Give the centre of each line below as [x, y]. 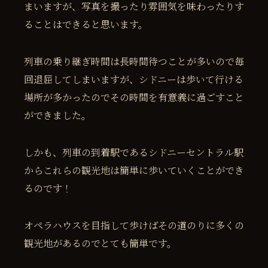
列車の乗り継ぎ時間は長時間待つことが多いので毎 [134, 61]
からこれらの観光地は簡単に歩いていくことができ [134, 170]
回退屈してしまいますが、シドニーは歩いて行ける [134, 79]
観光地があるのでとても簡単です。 [100, 243]
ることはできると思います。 [86, 24]
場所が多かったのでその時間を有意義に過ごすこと [134, 97]
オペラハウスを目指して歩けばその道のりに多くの [134, 225]
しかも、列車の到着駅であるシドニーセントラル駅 [134, 152]
